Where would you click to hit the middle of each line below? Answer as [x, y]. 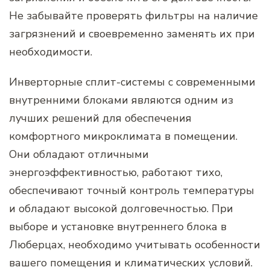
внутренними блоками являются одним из [121, 100]
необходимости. [51, 52]
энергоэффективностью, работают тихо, [116, 172]
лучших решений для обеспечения [100, 118]
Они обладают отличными [79, 154]
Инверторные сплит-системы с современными [132, 82]
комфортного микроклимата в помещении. [123, 136]
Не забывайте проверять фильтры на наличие [133, 15]
